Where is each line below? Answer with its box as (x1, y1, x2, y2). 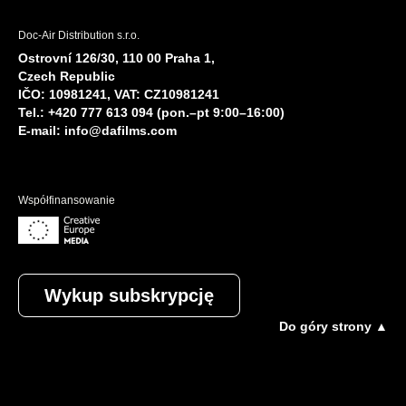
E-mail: (18, 122, 64, 138)
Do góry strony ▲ (279, 318, 388, 333)
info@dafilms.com (64, 122, 177, 138)
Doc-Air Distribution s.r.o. (18, 28, 140, 42)
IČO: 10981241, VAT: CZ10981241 (18, 86, 219, 101)
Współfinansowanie (18, 193, 115, 207)
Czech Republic (18, 68, 115, 83)
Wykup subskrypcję (44, 285, 214, 305)
